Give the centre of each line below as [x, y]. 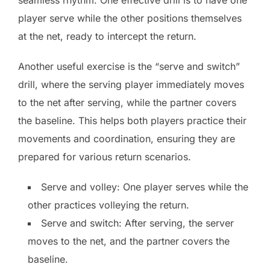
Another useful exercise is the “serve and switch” [129, 66]
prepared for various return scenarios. [105, 156]
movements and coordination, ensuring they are [127, 138]
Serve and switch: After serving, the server [137, 223]
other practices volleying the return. [108, 205]
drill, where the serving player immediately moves [131, 84]
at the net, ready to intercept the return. [107, 36]
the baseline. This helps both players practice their [132, 120]
